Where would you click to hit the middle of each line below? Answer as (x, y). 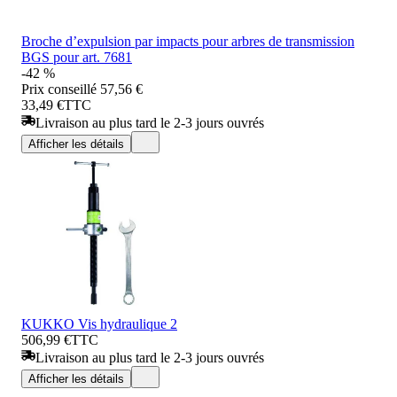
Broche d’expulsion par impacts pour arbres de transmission (188, 41)
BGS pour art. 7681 (77, 57)
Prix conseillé (59, 89)
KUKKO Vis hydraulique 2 (99, 323)
